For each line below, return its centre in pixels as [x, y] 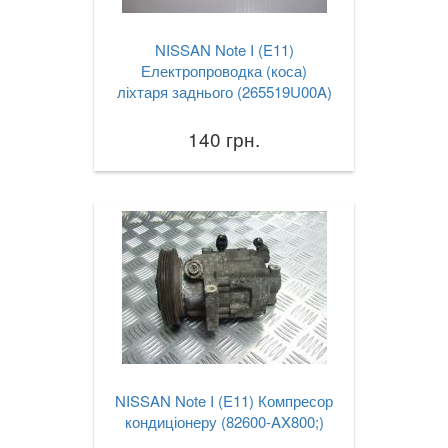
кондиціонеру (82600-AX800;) [224, 421]
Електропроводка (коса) [224, 70]
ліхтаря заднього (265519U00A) [224, 91]
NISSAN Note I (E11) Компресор [224, 400]
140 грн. [224, 138]
